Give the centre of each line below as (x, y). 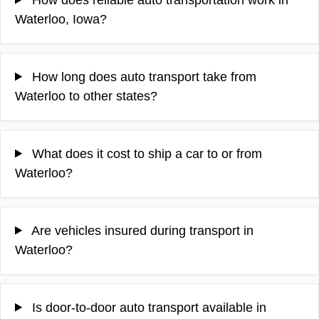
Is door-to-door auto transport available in (148, 307)
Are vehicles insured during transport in (141, 230)
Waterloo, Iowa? (61, 19)
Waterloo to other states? (86, 96)
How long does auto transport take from (143, 77)
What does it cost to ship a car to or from (146, 153)
